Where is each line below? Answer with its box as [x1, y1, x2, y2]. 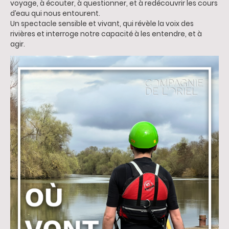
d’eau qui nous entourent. [10, 8, 102, 18]
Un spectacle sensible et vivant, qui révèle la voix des [10, 18, 194, 29]
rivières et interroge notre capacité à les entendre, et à [10, 29, 202, 39]
